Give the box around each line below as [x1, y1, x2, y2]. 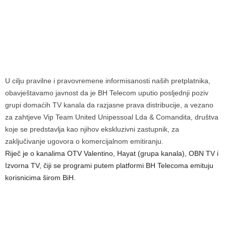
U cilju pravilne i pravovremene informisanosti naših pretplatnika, [5, 77, 210, 85]
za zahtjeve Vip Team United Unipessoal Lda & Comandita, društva [5, 113, 218, 121]
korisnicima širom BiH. [5, 174, 76, 182]
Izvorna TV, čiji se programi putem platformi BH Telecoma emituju [5, 161, 213, 169]
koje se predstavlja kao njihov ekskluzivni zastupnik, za [5, 125, 179, 133]
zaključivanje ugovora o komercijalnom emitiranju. [5, 137, 163, 145]
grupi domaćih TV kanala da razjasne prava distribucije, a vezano [5, 101, 213, 109]
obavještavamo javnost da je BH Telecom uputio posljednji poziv [5, 89, 208, 97]
